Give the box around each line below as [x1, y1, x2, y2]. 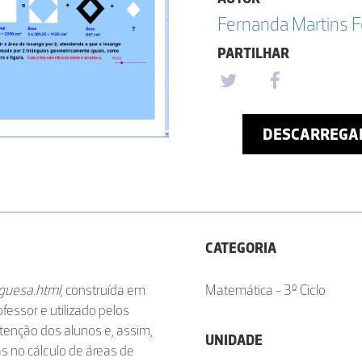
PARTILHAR [217, 44, 289, 62]
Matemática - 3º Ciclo [205, 281, 326, 299]
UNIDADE [205, 331, 263, 349]
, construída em [61, 281, 145, 299]
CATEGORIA [205, 239, 276, 257]
